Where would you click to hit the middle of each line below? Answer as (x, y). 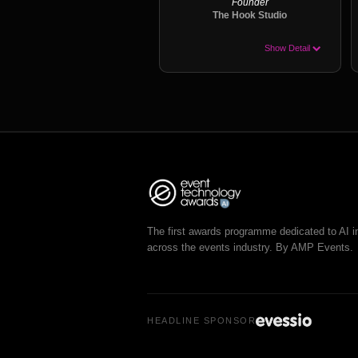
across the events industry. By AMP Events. (250, 247)
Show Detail (288, 48)
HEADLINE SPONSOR (201, 320)
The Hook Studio (250, 15)
